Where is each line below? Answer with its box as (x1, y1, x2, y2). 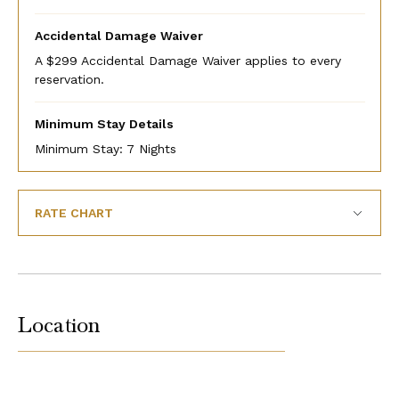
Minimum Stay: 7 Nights (34, 141, 176, 156)
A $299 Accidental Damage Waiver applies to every (34, 53, 341, 68)
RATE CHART (34, 205, 113, 220)
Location (18, 311, 101, 338)
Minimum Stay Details (34, 116, 174, 131)
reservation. (34, 71, 104, 86)
